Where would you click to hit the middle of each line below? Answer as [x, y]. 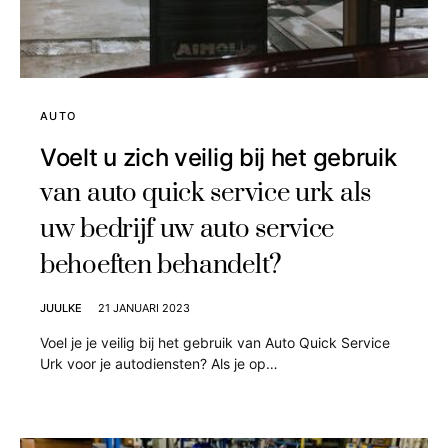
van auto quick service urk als [206, 194]
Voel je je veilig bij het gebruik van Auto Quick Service [215, 343]
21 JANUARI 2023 [144, 308]
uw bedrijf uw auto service [187, 230]
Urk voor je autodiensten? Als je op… [159, 364]
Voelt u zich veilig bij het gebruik [218, 158]
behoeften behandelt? [161, 266]
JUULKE [61, 308]
